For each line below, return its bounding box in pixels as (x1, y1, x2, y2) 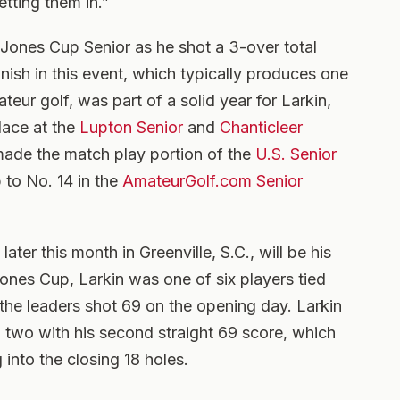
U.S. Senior (255, 145, 337, 163)
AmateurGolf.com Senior (122, 171, 303, 190)
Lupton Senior (79, 118, 183, 137)
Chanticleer (220, 118, 303, 137)
